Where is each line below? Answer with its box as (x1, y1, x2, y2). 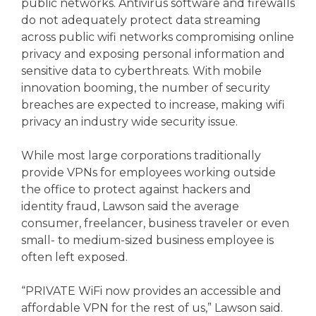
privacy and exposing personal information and (21, 47, 285, 61)
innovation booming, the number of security (21, 80, 270, 95)
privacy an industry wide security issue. (21, 114, 238, 128)
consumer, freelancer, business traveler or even (21, 216, 289, 230)
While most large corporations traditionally (21, 148, 261, 162)
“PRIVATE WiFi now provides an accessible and (21, 284, 281, 298)
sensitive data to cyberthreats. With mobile (21, 63, 262, 78)
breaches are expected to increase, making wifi (21, 97, 285, 111)
